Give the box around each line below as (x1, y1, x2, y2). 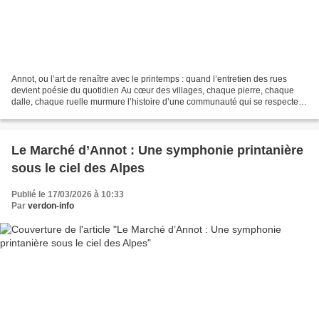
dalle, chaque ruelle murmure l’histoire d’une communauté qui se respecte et (11, 97, 308, 108)
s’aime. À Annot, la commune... (11, 108, 130, 119)
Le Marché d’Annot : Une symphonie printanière (11, 143, 303, 158)
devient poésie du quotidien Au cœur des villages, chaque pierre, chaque (11, 85, 294, 96)
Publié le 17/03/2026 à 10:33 (11, 189, 124, 200)
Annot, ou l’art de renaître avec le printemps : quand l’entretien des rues (11, 74, 287, 85)
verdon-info (28, 201, 74, 211)
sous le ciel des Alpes (11, 161, 145, 176)
